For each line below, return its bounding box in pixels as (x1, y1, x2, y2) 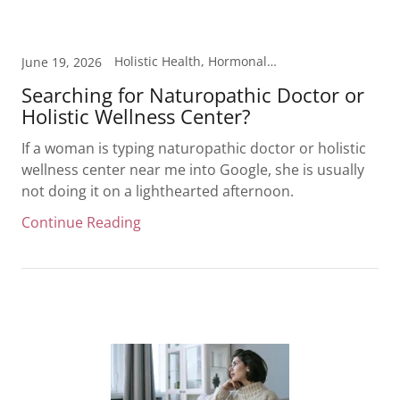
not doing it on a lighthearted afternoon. (21, 181, 294, 201)
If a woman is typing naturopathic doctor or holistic (21, 138, 366, 158)
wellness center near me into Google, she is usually (21, 160, 364, 179)
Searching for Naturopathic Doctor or (21, 81, 364, 108)
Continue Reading (21, 212, 141, 232)
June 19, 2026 (21, 54, 102, 71)
